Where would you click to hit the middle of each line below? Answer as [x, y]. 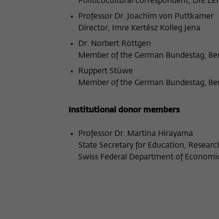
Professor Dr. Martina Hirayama [136, 134]
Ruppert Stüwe [106, 71]
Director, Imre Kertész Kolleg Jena [139, 28]
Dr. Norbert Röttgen [115, 44]
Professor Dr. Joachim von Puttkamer [146, 17]
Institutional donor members [124, 110]
